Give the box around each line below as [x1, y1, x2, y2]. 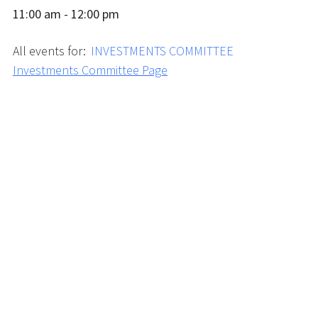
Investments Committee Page [13, 62, 168, 78]
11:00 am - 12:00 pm [13, 6, 119, 22]
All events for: [13, 43, 89, 59]
